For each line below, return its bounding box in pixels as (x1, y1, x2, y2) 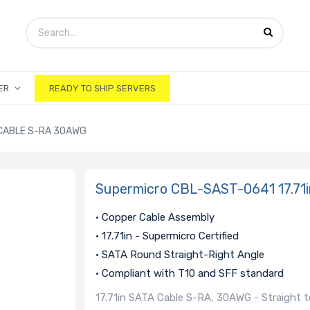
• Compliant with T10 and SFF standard (95, 267, 284, 280)
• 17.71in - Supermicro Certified (95, 230, 239, 243)
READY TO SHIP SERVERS (48, 83, 156, 93)
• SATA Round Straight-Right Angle (95, 248, 265, 262)
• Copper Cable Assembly (95, 211, 215, 224)
